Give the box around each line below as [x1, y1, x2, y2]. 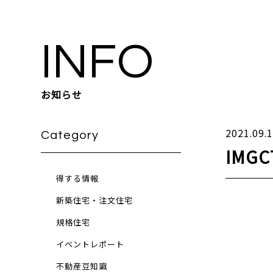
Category [41, 129, 99, 141]
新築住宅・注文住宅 [56, 194, 133, 206]
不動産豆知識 [56, 260, 108, 272]
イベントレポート [56, 238, 125, 250]
